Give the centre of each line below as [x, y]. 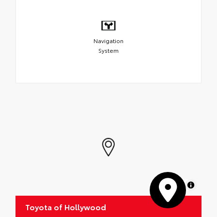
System [108, 50]
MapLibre [170, 185]
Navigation [108, 41]
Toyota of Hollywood [66, 206]
